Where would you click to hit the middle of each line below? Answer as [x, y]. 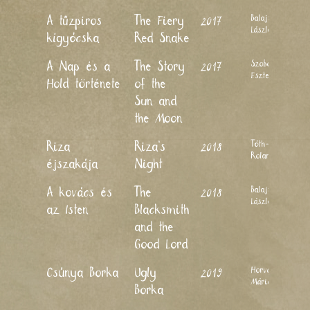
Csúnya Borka [83, 273]
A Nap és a [79, 67]
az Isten [68, 210]
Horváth [265, 270]
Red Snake [162, 38]
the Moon [159, 119]
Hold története [84, 84]
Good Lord [162, 245]
